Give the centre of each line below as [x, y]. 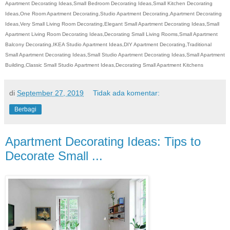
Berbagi [25, 109]
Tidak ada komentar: [127, 93]
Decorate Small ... [54, 156]
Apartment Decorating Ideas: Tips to [103, 141]
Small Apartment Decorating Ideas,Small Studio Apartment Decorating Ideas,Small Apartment [115, 54]
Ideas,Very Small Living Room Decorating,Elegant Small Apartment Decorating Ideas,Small [112, 24]
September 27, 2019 [50, 93]
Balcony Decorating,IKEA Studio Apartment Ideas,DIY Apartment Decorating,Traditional [108, 44]
